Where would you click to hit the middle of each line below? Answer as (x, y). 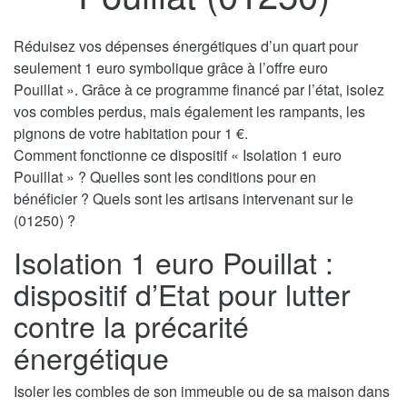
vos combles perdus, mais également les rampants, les (189, 112)
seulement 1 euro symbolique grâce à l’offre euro (171, 68)
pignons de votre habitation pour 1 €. (131, 134)
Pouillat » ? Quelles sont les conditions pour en (165, 177)
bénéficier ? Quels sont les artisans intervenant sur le (184, 199)
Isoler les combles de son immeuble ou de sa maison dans (202, 392)
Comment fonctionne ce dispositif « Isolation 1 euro (178, 155)
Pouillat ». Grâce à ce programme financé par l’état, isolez (199, 90)
